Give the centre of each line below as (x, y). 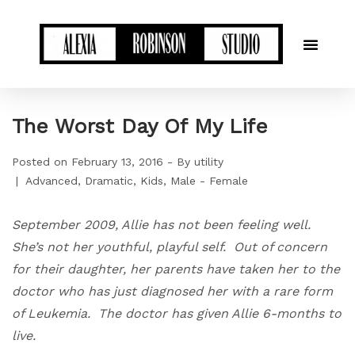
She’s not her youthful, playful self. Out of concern (170, 247)
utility (209, 162)
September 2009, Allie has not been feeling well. (163, 225)
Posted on (42, 162)
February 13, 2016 (117, 162)
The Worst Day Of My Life (140, 126)
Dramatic (109, 181)
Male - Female (209, 181)
